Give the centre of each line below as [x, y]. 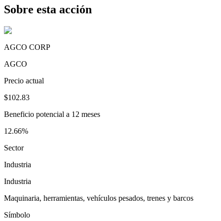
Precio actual [24, 81]
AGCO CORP [27, 47]
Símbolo [17, 215]
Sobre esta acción [48, 10]
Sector [14, 148]
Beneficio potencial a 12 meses [52, 114]
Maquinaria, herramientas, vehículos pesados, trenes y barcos [99, 198]
